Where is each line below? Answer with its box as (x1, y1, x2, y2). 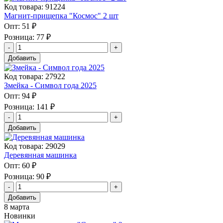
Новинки (4, 211, 35, 220)
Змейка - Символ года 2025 (4, 81, 97, 90)
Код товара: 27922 (4, 72, 65, 81)
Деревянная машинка (4, 150, 77, 159)
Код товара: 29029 (4, 141, 65, 150)
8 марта (4, 202, 29, 211)
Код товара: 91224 (4, 2, 65, 11)
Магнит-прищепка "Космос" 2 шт (4, 11, 118, 20)
